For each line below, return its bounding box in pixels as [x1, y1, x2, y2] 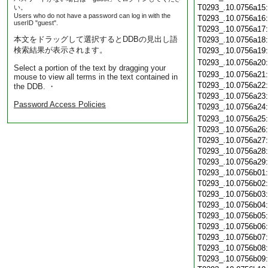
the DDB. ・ [14, 82, 56, 91]
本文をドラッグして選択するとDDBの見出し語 [14, 35, 178, 44]
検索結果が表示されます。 [14, 45, 107, 54]
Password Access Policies [14, 100, 106, 109]
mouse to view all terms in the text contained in [14, 72, 178, 81]
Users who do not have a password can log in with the [14, 12, 170, 19]
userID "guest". [14, 19, 58, 26]
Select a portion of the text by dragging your [14, 63, 166, 72]
